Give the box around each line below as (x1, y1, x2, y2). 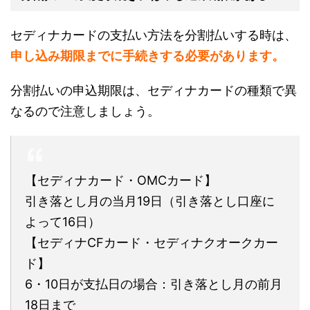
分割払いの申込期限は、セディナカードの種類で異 (10, 82, 297, 98)
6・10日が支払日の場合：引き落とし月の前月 (25, 276, 282, 291)
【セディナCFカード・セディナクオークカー (25, 235, 278, 250)
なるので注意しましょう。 (10, 103, 160, 118)
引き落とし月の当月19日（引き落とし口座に (25, 193, 275, 208)
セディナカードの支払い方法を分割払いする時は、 (10, 27, 297, 42)
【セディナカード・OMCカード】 (25, 172, 217, 188)
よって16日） (25, 214, 100, 229)
